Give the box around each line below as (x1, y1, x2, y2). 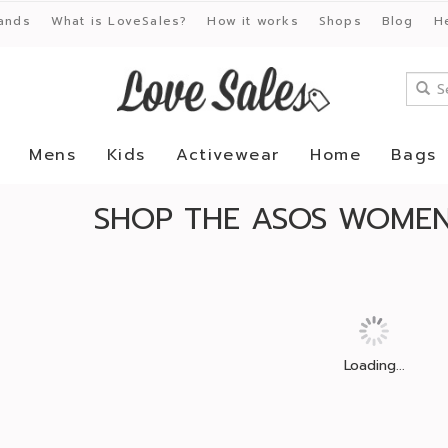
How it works (207, 12, 299, 30)
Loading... (343, 355, 405, 376)
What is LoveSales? (50, 12, 188, 30)
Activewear (176, 143, 280, 167)
